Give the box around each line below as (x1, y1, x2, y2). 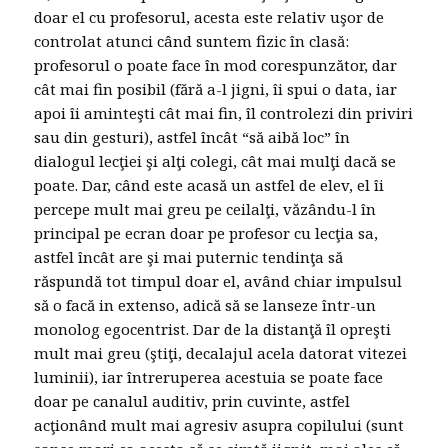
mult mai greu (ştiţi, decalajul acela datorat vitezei (34, 343, 408, 364)
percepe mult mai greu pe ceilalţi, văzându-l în (34, 199, 377, 220)
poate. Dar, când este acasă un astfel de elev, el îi (34, 175, 385, 196)
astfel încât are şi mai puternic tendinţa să (34, 247, 344, 268)
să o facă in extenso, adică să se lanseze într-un (34, 295, 377, 316)
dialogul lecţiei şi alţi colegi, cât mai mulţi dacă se (34, 151, 397, 172)
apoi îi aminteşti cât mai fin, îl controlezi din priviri (34, 103, 414, 124)
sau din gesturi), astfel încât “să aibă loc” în (34, 127, 351, 148)
